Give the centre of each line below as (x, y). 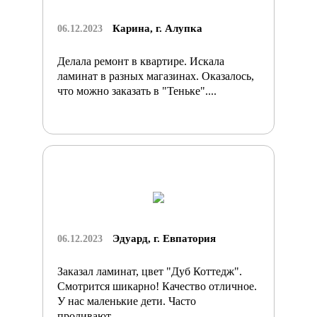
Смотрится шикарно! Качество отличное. (157, 286)
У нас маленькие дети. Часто (127, 301)
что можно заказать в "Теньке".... (137, 91)
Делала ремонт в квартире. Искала (141, 61)
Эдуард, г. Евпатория (164, 238)
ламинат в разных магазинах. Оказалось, (156, 76)
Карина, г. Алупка (157, 28)
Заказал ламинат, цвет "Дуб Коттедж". (150, 271)
